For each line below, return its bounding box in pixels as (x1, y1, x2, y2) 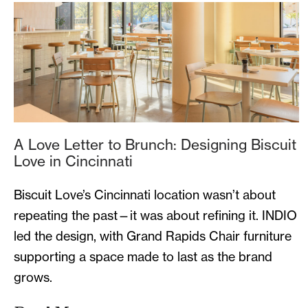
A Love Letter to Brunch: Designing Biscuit (14, 135, 296, 154)
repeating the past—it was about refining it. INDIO (14, 208, 297, 224)
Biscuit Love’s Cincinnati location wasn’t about (14, 187, 276, 203)
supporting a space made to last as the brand (14, 249, 272, 265)
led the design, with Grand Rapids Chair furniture (14, 228, 291, 245)
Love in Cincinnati (14, 152, 133, 170)
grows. (14, 269, 52, 286)
